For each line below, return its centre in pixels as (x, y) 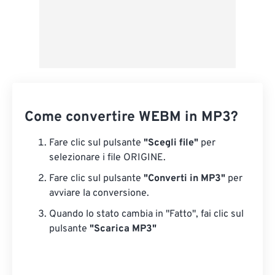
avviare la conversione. (99, 193)
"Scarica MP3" (123, 229)
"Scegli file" (171, 143)
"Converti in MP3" (184, 179)
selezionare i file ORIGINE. (107, 158)
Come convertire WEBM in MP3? (131, 118)
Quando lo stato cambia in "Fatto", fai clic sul (146, 214)
